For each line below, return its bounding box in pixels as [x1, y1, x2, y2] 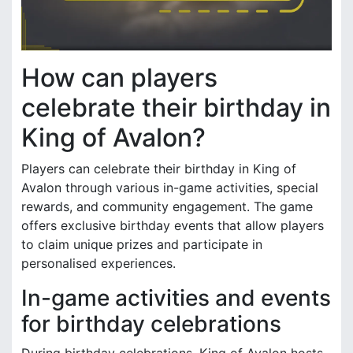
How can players [21, 61, 217, 93]
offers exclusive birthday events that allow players [21, 217, 324, 233]
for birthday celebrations [21, 310, 281, 337]
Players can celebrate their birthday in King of [21, 160, 296, 176]
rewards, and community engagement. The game [21, 198, 313, 214]
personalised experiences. [21, 255, 176, 271]
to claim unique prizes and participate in [21, 236, 262, 252]
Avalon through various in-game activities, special [21, 179, 318, 195]
